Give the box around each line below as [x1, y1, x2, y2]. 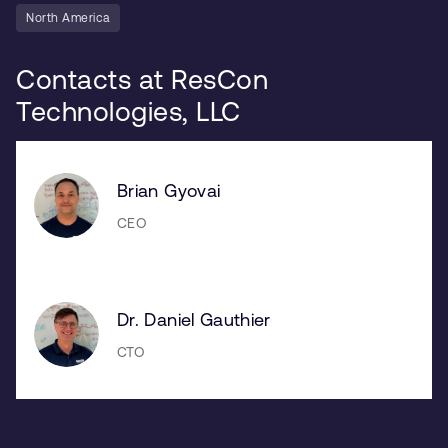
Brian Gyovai [117, 180, 221, 202]
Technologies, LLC [16, 95, 241, 127]
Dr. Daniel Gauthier [117, 309, 271, 331]
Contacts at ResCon [16, 63, 268, 95]
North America [26, 10, 110, 25]
